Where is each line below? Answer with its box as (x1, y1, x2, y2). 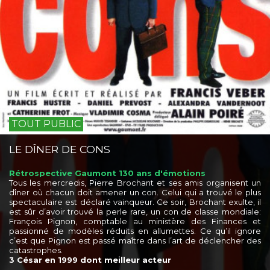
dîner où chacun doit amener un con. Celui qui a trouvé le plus (9, 187, 261, 198)
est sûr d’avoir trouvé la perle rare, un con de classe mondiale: (9, 207, 261, 217)
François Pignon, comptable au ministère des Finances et (9, 216, 261, 227)
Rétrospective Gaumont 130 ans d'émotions (9, 168, 206, 178)
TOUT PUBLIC (11, 118, 81, 130)
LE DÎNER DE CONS (9, 143, 110, 156)
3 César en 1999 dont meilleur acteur (9, 255, 171, 265)
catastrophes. (9, 245, 63, 256)
